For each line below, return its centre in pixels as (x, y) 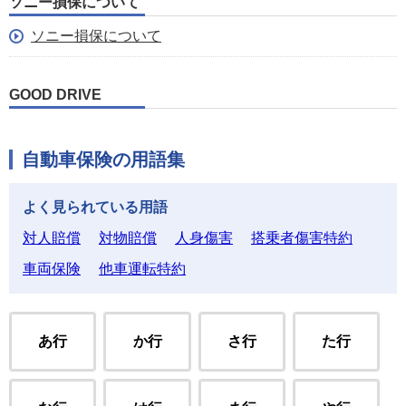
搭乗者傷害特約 (302, 238)
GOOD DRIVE (55, 95)
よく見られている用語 (95, 207)
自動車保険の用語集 (103, 159)
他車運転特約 (142, 269)
